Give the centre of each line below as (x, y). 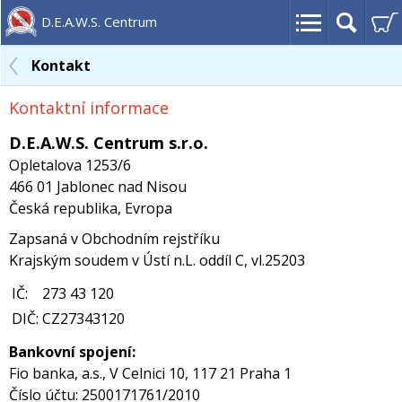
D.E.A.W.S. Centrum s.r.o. (108, 143)
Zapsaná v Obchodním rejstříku (114, 239)
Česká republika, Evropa (90, 208)
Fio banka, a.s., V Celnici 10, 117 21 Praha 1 (149, 373)
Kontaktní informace (88, 108)
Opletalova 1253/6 (69, 165)
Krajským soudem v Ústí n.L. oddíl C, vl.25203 (156, 260)
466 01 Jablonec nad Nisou (97, 187)
